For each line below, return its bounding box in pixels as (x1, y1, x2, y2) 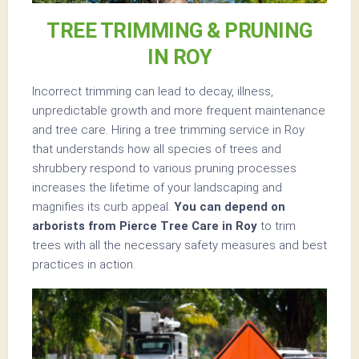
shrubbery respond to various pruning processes (32, 161, 296, 176)
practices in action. (32, 257, 135, 272)
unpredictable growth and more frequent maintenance (32, 103, 325, 119)
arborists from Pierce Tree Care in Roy (32, 219, 257, 234)
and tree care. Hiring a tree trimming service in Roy (32, 123, 305, 138)
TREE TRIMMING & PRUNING (46, 18, 313, 43)
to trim (257, 219, 296, 234)
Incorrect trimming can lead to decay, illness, (32, 84, 273, 99)
